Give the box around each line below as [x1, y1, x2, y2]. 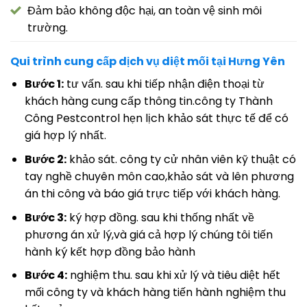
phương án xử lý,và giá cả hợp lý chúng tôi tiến [24, 226, 273, 243]
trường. [27, 20, 68, 36]
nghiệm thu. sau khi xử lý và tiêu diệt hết [66, 267, 280, 284]
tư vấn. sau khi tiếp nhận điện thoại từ [63, 76, 265, 93]
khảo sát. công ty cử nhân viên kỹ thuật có [66, 151, 296, 167]
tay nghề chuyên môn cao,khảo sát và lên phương [24, 168, 294, 184]
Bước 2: [24, 151, 66, 167]
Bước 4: [24, 267, 67, 284]
